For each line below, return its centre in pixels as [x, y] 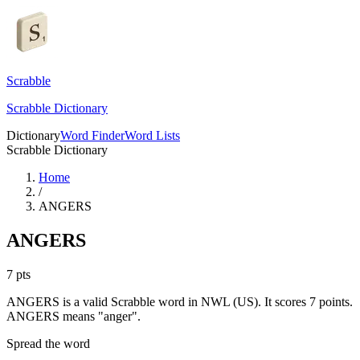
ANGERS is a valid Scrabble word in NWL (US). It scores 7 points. [180, 301]
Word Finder [92, 135]
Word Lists [152, 135]
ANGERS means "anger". [74, 316]
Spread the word [48, 343]
